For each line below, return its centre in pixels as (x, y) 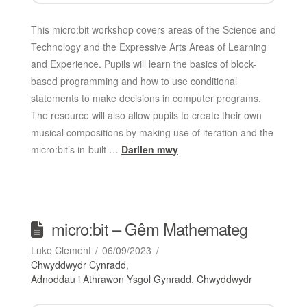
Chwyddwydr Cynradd (78, 264)
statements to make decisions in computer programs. (146, 98)
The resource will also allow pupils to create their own (146, 115)
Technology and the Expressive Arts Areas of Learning (148, 46)
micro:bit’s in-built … (76, 149)
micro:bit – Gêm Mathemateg (150, 229)
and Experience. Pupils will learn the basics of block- (143, 63)
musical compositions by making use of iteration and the (152, 132)
